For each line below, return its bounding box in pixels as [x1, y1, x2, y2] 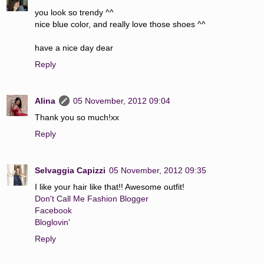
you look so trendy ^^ [35, 7, 114, 17]
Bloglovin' [35, 217, 70, 227]
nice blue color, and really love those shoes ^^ [35, 19, 206, 29]
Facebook [35, 205, 72, 215]
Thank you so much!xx [35, 112, 119, 122]
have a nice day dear [35, 42, 113, 52]
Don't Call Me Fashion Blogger [35, 193, 148, 203]
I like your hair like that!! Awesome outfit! [35, 181, 184, 192]
